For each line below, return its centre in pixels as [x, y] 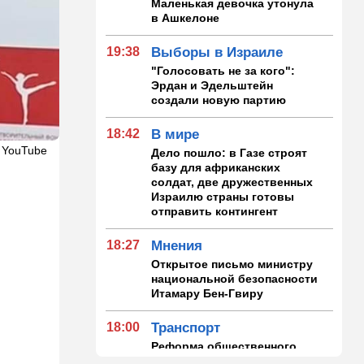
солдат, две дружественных [232, 182]
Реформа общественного [224, 346]
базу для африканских [216, 167]
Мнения [177, 245]
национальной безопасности [235, 278]
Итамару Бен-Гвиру [208, 293]
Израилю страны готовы [223, 196]
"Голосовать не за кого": [223, 70]
